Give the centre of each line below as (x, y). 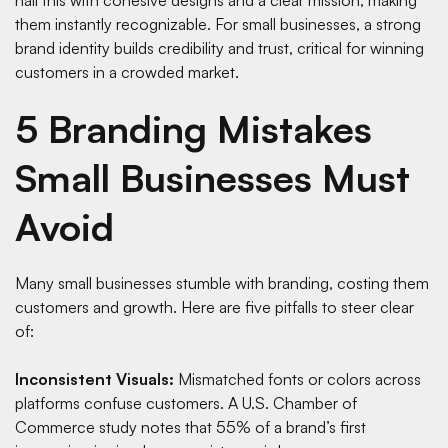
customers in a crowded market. (131, 71)
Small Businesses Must (212, 177)
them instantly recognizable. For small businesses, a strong (218, 23)
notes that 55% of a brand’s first (251, 426)
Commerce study (76, 426)
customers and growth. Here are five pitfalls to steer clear (214, 306)
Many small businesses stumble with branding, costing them (222, 282)
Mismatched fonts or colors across (297, 378)
